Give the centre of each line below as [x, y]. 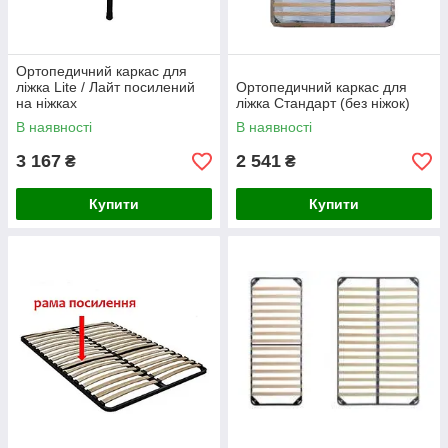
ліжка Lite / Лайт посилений [105, 87]
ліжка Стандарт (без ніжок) [323, 103]
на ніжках [46, 103]
